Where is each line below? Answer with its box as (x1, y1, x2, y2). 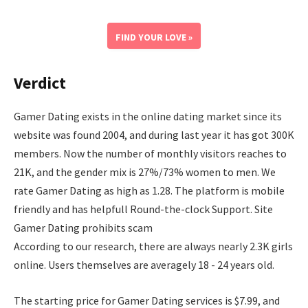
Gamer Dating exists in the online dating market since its (14, 109, 282, 124)
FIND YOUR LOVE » (115, 31, 192, 44)
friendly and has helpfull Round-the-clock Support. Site (14, 202, 273, 217)
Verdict (14, 72, 66, 94)
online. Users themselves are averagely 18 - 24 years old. (14, 258, 274, 272)
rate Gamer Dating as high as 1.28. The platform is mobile (14, 184, 285, 198)
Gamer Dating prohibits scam (14, 221, 153, 235)
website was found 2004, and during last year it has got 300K (14, 128, 294, 142)
